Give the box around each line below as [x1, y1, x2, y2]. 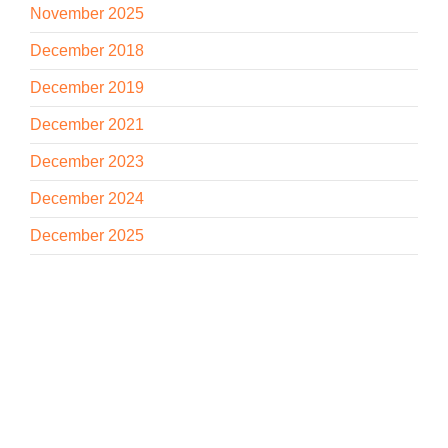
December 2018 [30, 41, 144, 59]
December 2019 [30, 78, 144, 96]
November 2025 [30, 4, 144, 22]
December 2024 [30, 189, 144, 207]
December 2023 [30, 152, 144, 170]
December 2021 [30, 115, 144, 133]
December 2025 [30, 226, 144, 244]
